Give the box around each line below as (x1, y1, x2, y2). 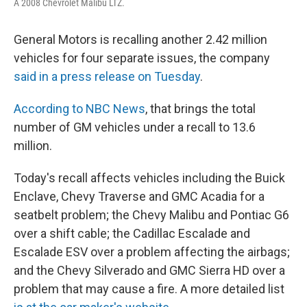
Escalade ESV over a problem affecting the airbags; (14, 244, 290, 259)
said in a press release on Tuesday (14, 69, 200, 84)
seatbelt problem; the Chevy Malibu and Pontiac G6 (14, 207, 289, 222)
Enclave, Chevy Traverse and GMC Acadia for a (14, 188, 265, 204)
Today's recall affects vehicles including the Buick (14, 170, 285, 185)
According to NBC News (14, 101, 145, 116)
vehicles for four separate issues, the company (14, 50, 270, 65)
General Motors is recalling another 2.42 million (14, 32, 267, 47)
